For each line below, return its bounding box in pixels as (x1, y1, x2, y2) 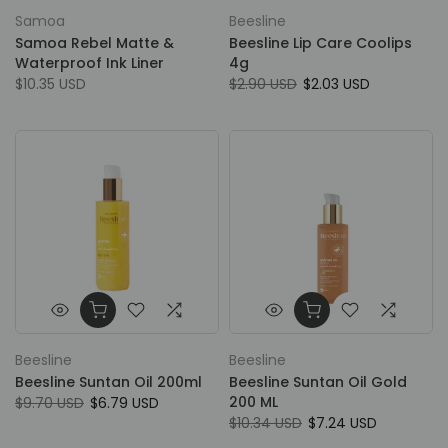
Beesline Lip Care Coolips (229, 33, 412, 53)
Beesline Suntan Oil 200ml (15, 372, 202, 392)
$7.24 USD (308, 413, 377, 433)
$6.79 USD (90, 393, 159, 413)
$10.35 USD (15, 74, 86, 94)
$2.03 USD (303, 74, 370, 94)
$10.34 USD (229, 413, 302, 433)
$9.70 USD (15, 393, 84, 413)
